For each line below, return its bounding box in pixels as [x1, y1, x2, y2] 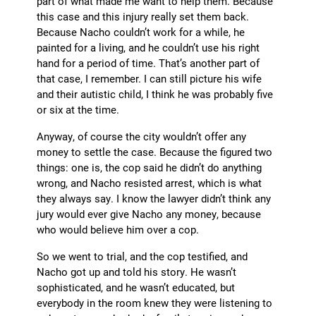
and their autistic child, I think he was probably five [37, 87, 274, 102]
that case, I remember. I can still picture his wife [37, 71, 262, 86]
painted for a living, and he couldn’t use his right [37, 40, 260, 55]
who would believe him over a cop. [37, 222, 200, 237]
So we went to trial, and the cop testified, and [37, 249, 248, 264]
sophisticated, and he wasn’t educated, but [37, 280, 236, 295]
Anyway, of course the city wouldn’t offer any [37, 129, 247, 144]
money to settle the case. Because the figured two [37, 145, 273, 159]
